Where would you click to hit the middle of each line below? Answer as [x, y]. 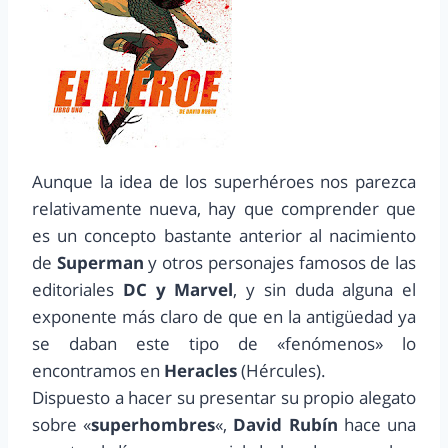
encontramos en [98, 371]
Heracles [200, 371]
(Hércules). [281, 371]
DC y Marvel [178, 290]
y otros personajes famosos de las [280, 263]
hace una [377, 425]
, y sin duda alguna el [324, 290]
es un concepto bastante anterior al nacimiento [224, 236]
